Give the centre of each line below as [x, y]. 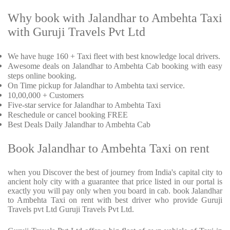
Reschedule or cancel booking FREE [68, 115]
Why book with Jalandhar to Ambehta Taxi [115, 18]
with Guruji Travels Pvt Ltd [76, 32]
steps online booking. [42, 76]
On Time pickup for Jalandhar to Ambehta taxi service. [96, 86]
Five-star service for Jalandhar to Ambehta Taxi [84, 105]
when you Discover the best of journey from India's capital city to [115, 172]
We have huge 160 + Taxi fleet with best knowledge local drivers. [114, 56]
